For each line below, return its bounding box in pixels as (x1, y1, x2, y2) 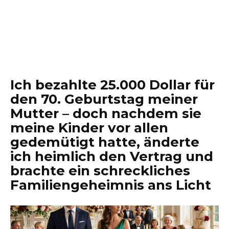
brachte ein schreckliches (10, 163, 190, 179)
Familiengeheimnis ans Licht (10, 177, 211, 193)
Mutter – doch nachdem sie (10, 105, 201, 122)
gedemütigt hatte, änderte (10, 134, 199, 150)
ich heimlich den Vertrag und (10, 148, 213, 165)
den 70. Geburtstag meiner (10, 91, 198, 107)
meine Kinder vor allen (10, 120, 168, 136)
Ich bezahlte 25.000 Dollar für (10, 77, 215, 93)
